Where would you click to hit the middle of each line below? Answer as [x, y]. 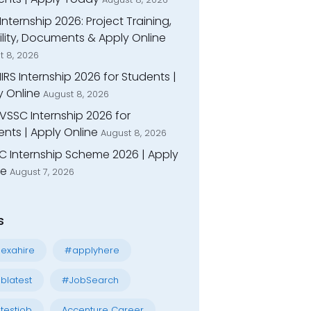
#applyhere [92, 251]
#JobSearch [90, 280]
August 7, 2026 [42, 172]
